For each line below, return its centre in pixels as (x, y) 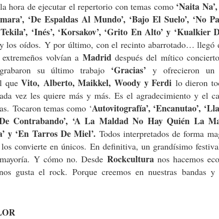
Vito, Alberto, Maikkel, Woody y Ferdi (97, 82)
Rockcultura (130, 159)
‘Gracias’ (129, 70)
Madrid (97, 57)
